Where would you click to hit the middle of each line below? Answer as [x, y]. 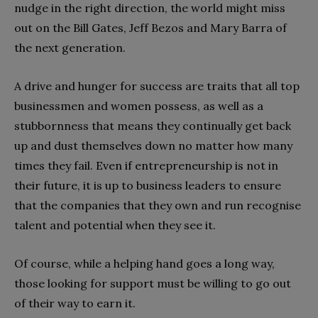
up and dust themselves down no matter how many [153, 145]
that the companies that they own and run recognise [158, 205]
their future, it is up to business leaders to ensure [148, 185]
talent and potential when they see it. [115, 225]
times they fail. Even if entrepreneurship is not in [146, 165]
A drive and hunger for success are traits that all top [157, 86]
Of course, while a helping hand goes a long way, [144, 263]
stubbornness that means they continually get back [153, 125]
